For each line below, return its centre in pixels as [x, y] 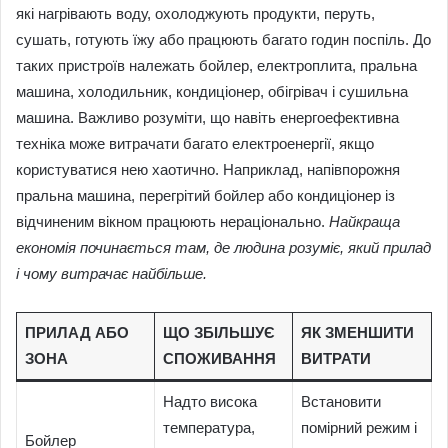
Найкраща [364, 221]
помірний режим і [358, 427]
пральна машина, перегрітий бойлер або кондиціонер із [205, 195]
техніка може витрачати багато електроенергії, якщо [195, 143]
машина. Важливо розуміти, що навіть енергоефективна [207, 117]
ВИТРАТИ [335, 358]
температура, [208, 427]
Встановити [340, 401]
